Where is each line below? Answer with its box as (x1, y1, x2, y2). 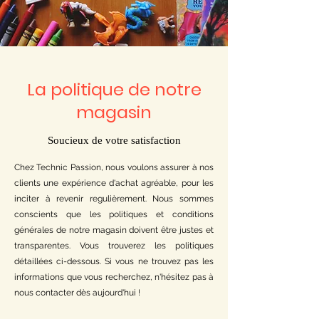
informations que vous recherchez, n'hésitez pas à (14, 272, 214, 283)
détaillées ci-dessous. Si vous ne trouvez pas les (14, 256, 214, 267)
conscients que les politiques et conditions (14, 209, 214, 220)
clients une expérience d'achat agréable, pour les (14, 178, 214, 189)
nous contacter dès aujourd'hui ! (14, 288, 140, 298)
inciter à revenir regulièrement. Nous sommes (14, 194, 214, 204)
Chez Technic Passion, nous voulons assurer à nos (14, 162, 214, 173)
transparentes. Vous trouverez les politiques (14, 241, 214, 251)
